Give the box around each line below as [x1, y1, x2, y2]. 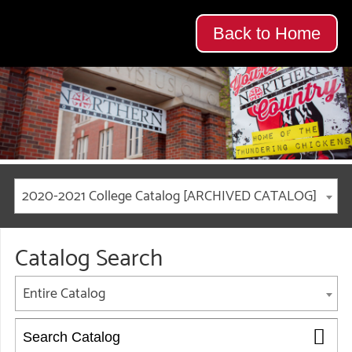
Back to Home [213, 23, 321, 43]
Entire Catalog [23, 282, 105, 306]
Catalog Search [15, 240, 163, 278]
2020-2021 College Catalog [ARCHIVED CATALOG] [22, 185, 317, 208]
